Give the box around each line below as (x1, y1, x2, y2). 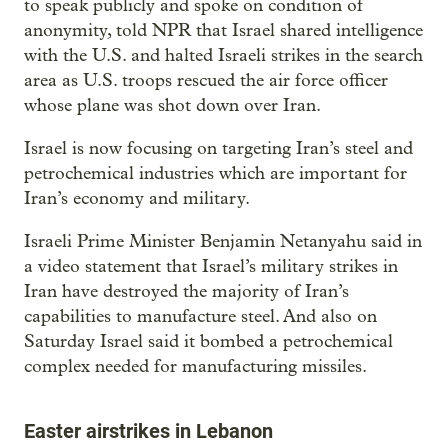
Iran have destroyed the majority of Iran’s (24, 281, 349, 303)
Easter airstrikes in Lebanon (24, 419, 273, 444)
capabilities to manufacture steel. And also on (24, 306, 377, 328)
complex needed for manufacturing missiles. (24, 356, 367, 378)
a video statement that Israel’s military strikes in (24, 256, 398, 278)
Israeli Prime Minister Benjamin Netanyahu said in (24, 231, 422, 253)
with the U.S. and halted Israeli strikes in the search (24, 45, 423, 67)
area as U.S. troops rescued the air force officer (24, 70, 388, 92)
